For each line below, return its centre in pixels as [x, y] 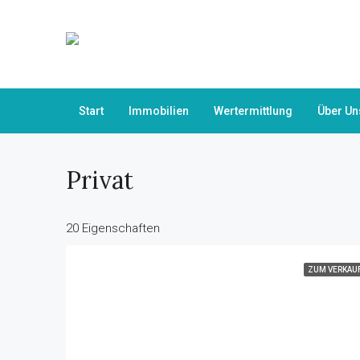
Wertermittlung [253, 111]
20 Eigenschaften [113, 228]
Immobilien [159, 111]
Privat [100, 180]
